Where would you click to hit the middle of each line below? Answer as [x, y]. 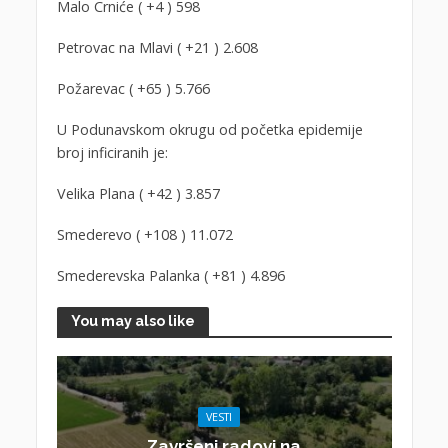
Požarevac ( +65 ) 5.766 [133, 89]
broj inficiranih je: [112, 152]
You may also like [132, 320]
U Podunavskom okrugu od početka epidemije [209, 129]
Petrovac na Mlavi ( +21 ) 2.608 [157, 48]
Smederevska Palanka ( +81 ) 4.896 [170, 275]
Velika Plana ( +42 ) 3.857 [138, 193]
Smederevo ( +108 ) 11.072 [144, 234]
